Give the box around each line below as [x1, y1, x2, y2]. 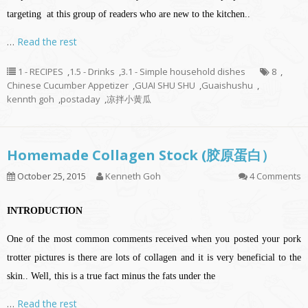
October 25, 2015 [15, 170, 86, 183]
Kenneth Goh [105, 170, 161, 183]
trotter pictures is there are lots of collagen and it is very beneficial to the [7, 252, 301, 263]
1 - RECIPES [18, 65, 63, 78]
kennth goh [7, 93, 54, 106]
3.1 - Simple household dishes [121, 65, 245, 78]
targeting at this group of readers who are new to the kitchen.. [7, 9, 250, 20]
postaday [60, 93, 100, 106]
